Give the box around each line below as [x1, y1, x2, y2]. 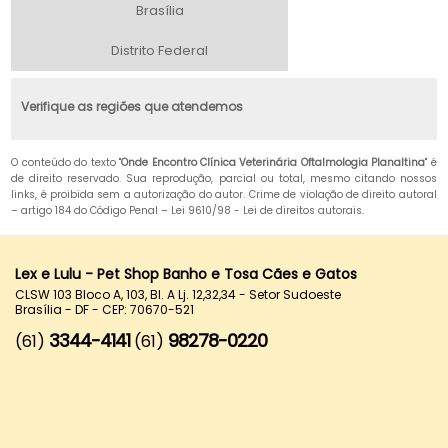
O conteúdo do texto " [11, 155, 122, 171]
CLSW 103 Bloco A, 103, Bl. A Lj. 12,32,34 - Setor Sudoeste [15, 286, 341, 304]
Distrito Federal [111, 41, 209, 61]
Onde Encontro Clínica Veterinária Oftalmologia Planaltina [121, 155, 426, 171]
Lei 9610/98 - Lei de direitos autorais [171, 203, 363, 219]
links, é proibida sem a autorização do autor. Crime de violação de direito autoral [11, 187, 437, 203]
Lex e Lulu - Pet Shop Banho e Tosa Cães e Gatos [15, 264, 357, 285]
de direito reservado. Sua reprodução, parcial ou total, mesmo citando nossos [11, 171, 437, 187]
